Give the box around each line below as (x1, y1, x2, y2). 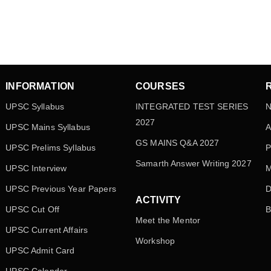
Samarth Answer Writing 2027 (135, 158, 252, 169)
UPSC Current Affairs (5, 225, 88, 235)
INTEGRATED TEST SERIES (135, 102, 249, 112)
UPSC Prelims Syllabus (5, 143, 96, 153)
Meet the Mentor (135, 215, 201, 226)
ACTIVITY (135, 195, 181, 206)
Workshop (135, 236, 175, 246)
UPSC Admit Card (5, 246, 75, 256)
